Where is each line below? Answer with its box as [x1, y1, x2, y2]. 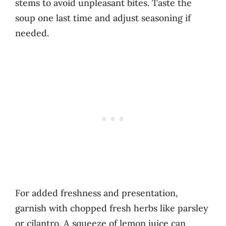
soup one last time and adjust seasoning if [15, 12, 191, 24]
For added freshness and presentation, [15, 187, 178, 199]
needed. [15, 27, 49, 39]
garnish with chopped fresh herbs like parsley [15, 202, 208, 214]
